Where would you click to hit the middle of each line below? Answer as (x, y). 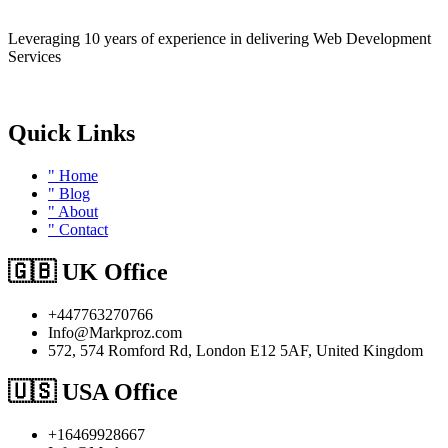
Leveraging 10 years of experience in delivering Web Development (219, 38)
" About (73, 211)
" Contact (78, 229)
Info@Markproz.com (115, 332)
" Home (73, 175)
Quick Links (71, 132)
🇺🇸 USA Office (93, 392)
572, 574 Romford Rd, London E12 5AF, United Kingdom (235, 350)
